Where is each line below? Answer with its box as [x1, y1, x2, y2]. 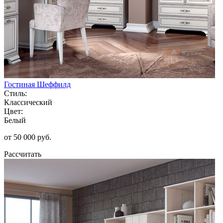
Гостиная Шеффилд [4, 80, 71, 89]
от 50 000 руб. [4, 132, 51, 141]
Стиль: [4, 89, 27, 98]
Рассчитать [4, 149, 41, 158]
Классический [4, 98, 52, 107]
